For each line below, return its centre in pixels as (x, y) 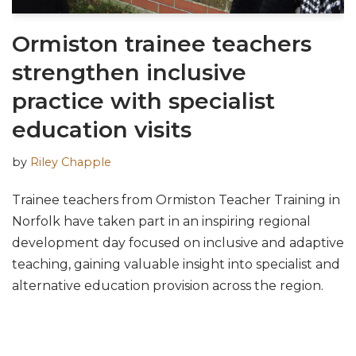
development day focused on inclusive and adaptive (178, 242)
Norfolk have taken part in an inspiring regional (161, 221)
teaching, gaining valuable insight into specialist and (176, 264)
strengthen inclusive (129, 72)
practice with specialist (143, 101)
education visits (102, 129)
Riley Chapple (71, 162)
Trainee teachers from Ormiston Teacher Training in (176, 199)
